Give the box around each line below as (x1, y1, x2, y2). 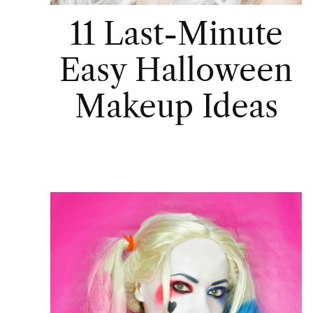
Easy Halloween (59, 50, 293, 89)
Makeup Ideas (74, 87, 278, 125)
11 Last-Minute (69, 14, 283, 52)
